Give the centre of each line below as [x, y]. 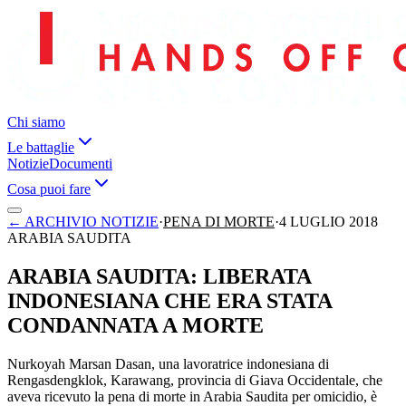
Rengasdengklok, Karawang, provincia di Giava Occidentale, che [195, 380]
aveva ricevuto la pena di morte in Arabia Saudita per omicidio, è [192, 396]
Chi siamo [36, 122]
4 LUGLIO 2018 [329, 222]
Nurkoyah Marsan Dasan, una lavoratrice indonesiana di [168, 363]
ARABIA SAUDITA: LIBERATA [159, 276]
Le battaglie [41, 147]
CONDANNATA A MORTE [135, 325]
